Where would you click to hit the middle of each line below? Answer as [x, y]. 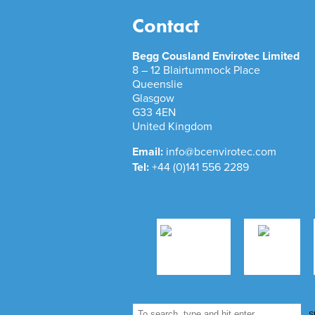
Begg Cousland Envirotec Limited [216, 57]
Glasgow [153, 99]
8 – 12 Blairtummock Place [196, 71]
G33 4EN [154, 113]
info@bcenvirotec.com [221, 152]
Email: [149, 152]
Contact [166, 26]
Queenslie [157, 85]
